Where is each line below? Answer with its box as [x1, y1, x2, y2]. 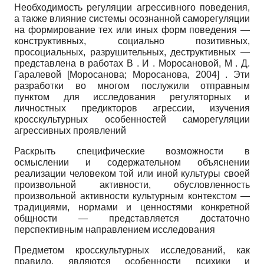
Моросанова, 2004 [133, 70, 217, 80]
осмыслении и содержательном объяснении [14, 157, 250, 168]
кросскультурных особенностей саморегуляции [14, 114, 250, 125]
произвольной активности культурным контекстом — [14, 191, 250, 202]
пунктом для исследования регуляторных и [14, 92, 250, 103]
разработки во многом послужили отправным [14, 81, 250, 91]
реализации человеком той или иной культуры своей [14, 169, 250, 179]
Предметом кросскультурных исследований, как [14, 245, 250, 256]
